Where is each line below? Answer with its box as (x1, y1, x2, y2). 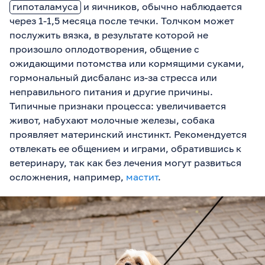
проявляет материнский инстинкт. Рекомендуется (9, 128, 247, 141)
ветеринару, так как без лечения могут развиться (9, 157, 241, 169)
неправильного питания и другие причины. (9, 86, 213, 98)
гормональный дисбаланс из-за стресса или (9, 72, 217, 84)
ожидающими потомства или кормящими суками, (9, 57, 244, 70)
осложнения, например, (9, 171, 126, 183)
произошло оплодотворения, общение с (9, 43, 199, 56)
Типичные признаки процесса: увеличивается (9, 100, 226, 112)
